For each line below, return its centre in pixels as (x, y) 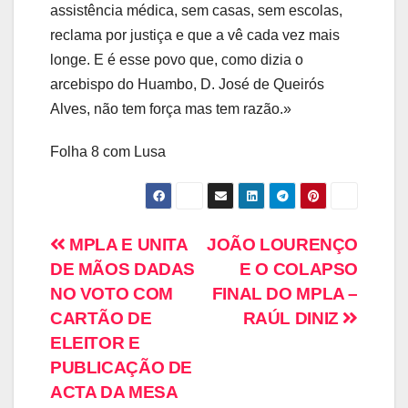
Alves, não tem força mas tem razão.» (171, 109)
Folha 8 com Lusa (108, 152)
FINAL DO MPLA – (285, 294)
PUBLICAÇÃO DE (122, 368)
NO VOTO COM (112, 294)
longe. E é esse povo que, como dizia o (177, 60)
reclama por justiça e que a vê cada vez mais (195, 36)
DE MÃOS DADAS (123, 270)
